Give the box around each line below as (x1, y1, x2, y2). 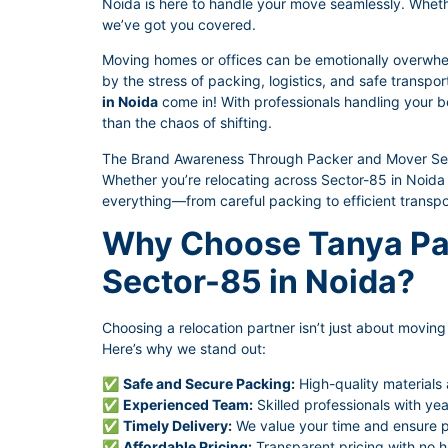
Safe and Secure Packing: (123, 375, 295, 393)
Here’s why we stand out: (102, 339, 266, 357)
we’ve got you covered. (102, 15, 256, 33)
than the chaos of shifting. (102, 114, 272, 132)
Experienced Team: (123, 396, 253, 414)
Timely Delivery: (123, 417, 232, 435)
